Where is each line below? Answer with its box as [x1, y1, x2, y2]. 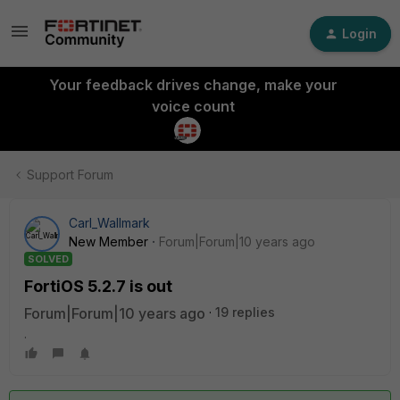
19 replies [215, 304, 275, 320]
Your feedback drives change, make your [48, 76, 337, 94]
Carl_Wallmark [69, 215, 150, 230]
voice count [151, 97, 235, 115]
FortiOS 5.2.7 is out [24, 277, 172, 296]
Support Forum [27, 167, 113, 182]
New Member [69, 234, 148, 249]
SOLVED [28, 253, 69, 265]
